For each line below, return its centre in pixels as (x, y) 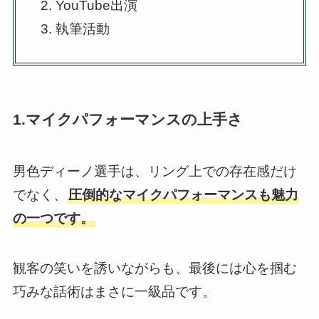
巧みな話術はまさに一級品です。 (114, 292)
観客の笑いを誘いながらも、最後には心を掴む (155, 268)
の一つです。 (53, 218)
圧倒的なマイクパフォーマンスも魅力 (183, 194)
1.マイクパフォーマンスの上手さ (127, 120)
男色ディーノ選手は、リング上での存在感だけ (155, 171)
